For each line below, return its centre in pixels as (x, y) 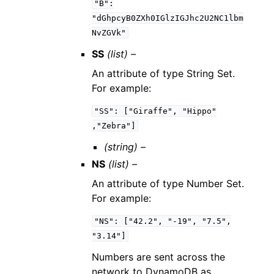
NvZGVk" (109, 33)
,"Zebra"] (114, 126)
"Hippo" (199, 111)
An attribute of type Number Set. (168, 183)
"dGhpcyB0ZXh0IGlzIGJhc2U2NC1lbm (168, 18)
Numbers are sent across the (159, 257)
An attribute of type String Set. (164, 73)
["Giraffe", (150, 111)
